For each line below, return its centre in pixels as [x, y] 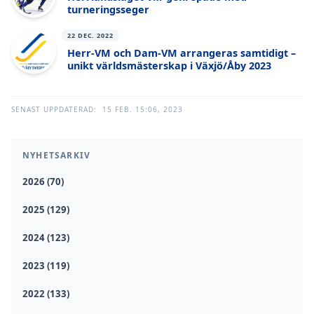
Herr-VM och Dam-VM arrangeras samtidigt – [182, 53]
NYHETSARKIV [57, 155]
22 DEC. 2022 [90, 36]
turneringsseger [108, 10]
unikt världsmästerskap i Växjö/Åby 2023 [169, 66]
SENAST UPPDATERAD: [54, 109]
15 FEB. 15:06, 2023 [143, 109]
